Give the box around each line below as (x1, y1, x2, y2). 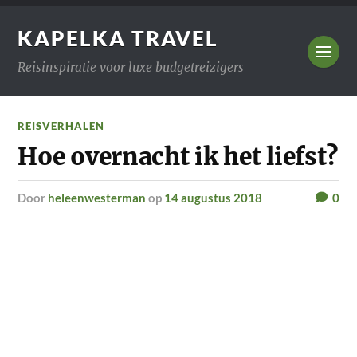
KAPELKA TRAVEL (18, 26, 219, 50)
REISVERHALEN (18, 120, 105, 132)
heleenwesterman (48, 190, 147, 205)
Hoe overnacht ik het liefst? (18, 142, 339, 171)
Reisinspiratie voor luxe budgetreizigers (18, 60, 245, 75)
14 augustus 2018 (164, 190, 263, 205)
